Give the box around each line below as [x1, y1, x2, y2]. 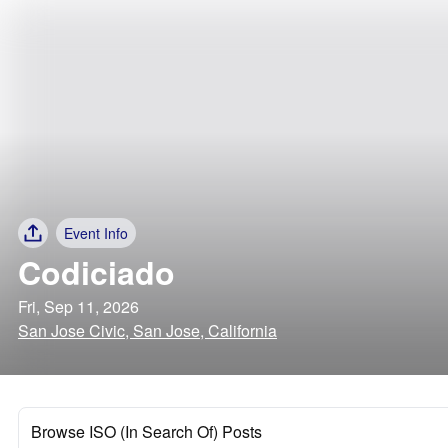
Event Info [64, 223, 128, 243]
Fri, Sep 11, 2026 [18, 295, 139, 318]
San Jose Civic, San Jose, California [18, 319, 277, 342]
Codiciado [18, 249, 175, 295]
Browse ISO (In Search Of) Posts [31, 420, 262, 443]
